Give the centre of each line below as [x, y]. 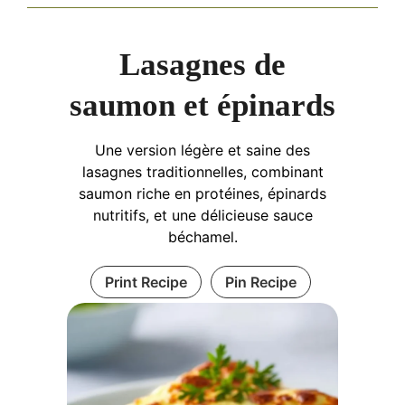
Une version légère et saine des [202, 150]
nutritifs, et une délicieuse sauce [202, 215]
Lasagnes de [202, 65]
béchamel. [202, 237]
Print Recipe [146, 282]
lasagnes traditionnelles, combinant [202, 172]
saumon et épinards [202, 105]
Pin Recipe [260, 282]
